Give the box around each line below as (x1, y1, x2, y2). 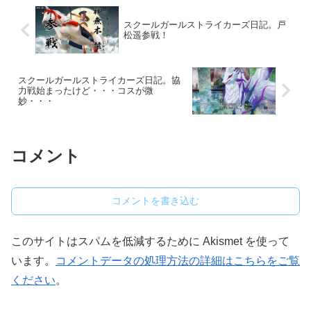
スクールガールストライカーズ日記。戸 (123, 19, 286, 31)
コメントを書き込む (112, 195, 199, 207)
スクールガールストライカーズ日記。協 (18, 75, 180, 86)
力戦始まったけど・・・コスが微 (18, 85, 153, 96)
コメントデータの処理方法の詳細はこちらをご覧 (56, 255, 300, 267)
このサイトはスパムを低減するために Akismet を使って (11, 235, 289, 248)
